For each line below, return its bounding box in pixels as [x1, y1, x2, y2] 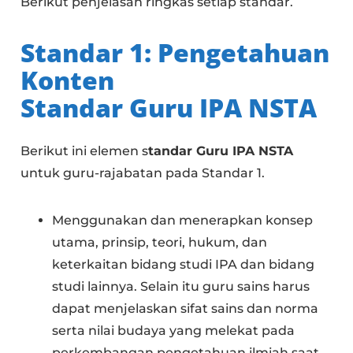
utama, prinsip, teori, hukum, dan [52, 235, 268, 250]
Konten [20, 63, 115, 97]
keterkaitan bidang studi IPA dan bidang [52, 257, 315, 272]
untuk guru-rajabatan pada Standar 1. [20, 165, 266, 180]
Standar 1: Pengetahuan [20, 35, 330, 69]
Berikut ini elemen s [20, 143, 149, 158]
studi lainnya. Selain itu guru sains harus [52, 279, 310, 294]
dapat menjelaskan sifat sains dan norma [52, 301, 319, 316]
